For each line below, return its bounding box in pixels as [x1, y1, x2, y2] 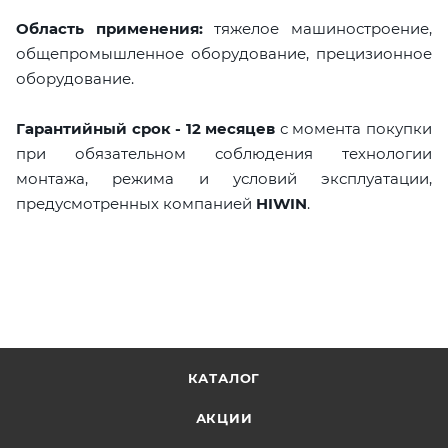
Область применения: [16, 18, 203, 38]
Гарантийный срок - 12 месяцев [16, 118, 276, 138]
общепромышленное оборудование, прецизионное [16, 43, 432, 63]
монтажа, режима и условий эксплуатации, [16, 168, 432, 188]
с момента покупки [275, 118, 433, 138]
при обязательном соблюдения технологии [16, 143, 432, 163]
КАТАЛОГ [187, 370, 261, 386]
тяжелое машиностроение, [202, 18, 433, 38]
